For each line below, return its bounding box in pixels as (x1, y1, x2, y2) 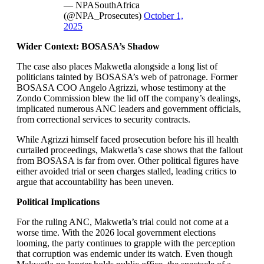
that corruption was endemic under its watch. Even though (16, 249, 233, 259)
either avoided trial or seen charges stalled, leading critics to (16, 166, 236, 176)
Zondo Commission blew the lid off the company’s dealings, (16, 93, 240, 103)
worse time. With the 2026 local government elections (16, 227, 216, 237)
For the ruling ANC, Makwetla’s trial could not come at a (16, 217, 229, 227)
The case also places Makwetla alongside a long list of (16, 61, 217, 71)
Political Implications (16, 197, 100, 207)
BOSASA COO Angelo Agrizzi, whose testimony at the (16, 82, 226, 93)
